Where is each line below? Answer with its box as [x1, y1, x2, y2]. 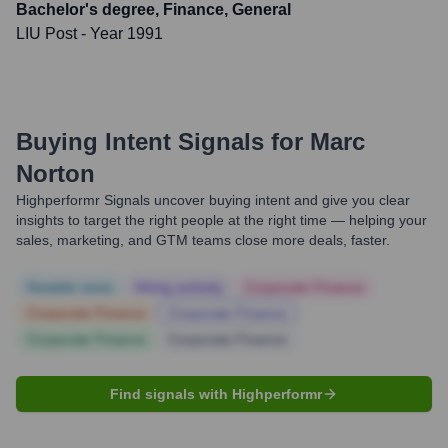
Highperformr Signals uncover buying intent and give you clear [16, 192, 410, 208]
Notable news [27, 279, 113, 295]
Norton [16, 160, 95, 187]
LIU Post [16, 25, 77, 42]
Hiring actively [135, 279, 223, 295]
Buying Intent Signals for [16, 128, 303, 155]
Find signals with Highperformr [110, 386, 322, 402]
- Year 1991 [77, 25, 163, 42]
